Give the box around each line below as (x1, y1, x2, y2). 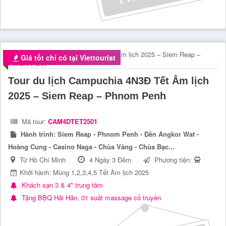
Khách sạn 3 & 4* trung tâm (20, 180, 103, 190)
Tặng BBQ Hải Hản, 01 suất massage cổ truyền (20, 193, 161, 203)
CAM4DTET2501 (48, 117, 97, 127)
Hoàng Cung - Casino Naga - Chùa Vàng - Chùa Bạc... (8, 142, 175, 152)
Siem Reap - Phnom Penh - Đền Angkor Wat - (55, 129, 199, 139)
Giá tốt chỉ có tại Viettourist (19, 52, 116, 63)
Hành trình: (19, 129, 55, 139)
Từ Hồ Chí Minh (18, 155, 68, 165)
